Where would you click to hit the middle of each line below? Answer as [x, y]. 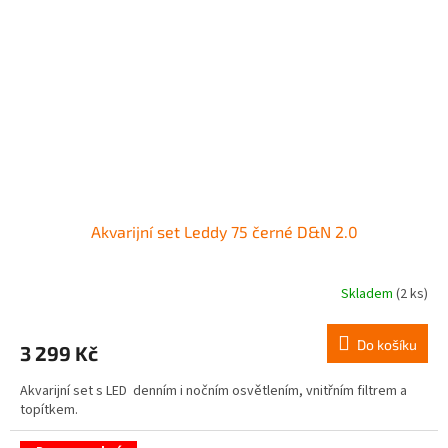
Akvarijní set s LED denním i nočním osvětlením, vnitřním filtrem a [213, 390]
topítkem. [49, 409]
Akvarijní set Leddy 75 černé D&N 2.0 [224, 231]
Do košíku [387, 344]
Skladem [368, 294]
